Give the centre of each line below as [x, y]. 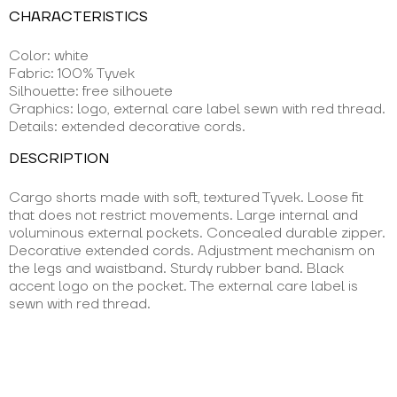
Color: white [49, 56]
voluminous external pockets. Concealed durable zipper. [197, 233]
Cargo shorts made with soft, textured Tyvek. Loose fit [186, 198]
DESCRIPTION [59, 159]
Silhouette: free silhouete [91, 91]
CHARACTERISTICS [78, 17]
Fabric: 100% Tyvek [72, 74]
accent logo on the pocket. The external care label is [183, 286]
